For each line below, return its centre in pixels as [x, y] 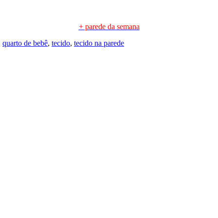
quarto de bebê [25, 43]
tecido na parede [99, 43]
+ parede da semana [109, 27]
